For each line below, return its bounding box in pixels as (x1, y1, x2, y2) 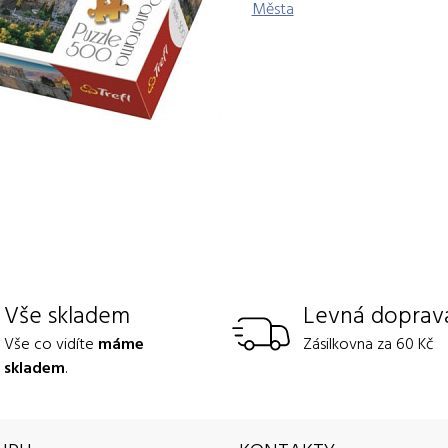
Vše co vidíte (4, 331, 99, 355)
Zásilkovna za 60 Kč (303, 331, 434, 355)
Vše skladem (4, 296, 131, 332)
